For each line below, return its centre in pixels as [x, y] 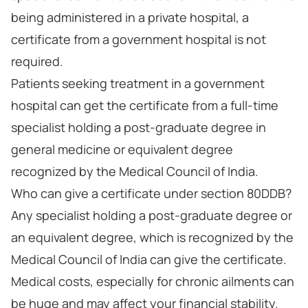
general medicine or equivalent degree [122, 149]
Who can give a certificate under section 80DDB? [151, 193]
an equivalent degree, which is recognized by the [152, 237]
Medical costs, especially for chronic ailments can [153, 281]
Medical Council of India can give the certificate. [149, 259]
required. [37, 61]
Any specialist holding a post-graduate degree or [152, 215]
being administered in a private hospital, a [130, 17]
